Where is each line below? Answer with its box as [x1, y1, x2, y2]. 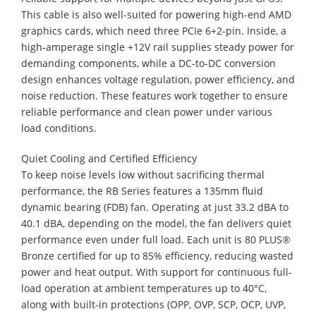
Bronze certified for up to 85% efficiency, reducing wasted [21, 248, 293, 262]
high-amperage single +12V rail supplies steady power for [21, 39, 294, 54]
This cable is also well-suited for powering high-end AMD [21, 7, 291, 21]
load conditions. [21, 121, 97, 135]
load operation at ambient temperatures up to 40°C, [21, 281, 267, 295]
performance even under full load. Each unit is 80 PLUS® [21, 232, 291, 246]
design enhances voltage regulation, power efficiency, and [21, 72, 295, 86]
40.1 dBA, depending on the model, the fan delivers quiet [21, 216, 291, 230]
